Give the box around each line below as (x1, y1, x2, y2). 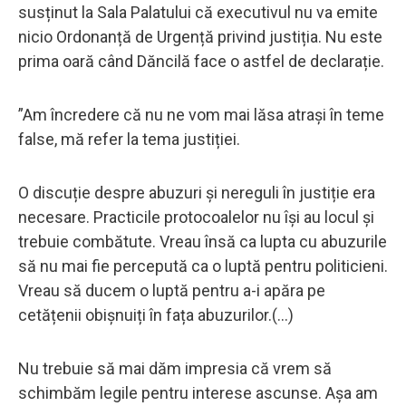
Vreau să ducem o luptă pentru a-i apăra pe (18, 280, 325, 300)
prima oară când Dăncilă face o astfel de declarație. (18, 51, 384, 71)
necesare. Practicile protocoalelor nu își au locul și (18, 207, 374, 227)
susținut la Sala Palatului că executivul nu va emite (18, 2, 378, 22)
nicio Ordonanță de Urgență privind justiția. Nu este (18, 26, 382, 46)
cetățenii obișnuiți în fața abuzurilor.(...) (18, 304, 294, 324)
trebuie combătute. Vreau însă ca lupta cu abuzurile (18, 231, 387, 251)
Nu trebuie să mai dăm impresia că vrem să (18, 358, 332, 378)
